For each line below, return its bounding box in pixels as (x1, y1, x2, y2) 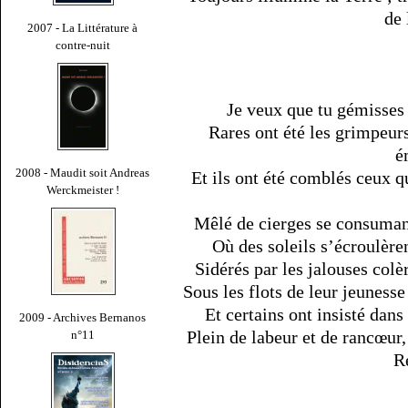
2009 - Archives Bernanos (19, 310, 147, 324)
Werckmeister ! (46, 182, 119, 197)
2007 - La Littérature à (27, 20, 138, 35)
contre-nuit (56, 37, 110, 52)
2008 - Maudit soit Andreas (15, 165, 150, 179)
